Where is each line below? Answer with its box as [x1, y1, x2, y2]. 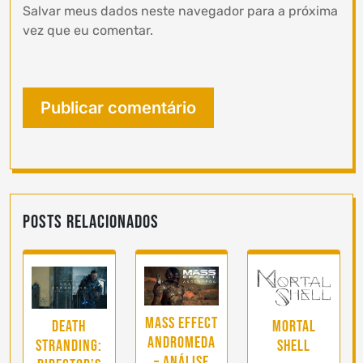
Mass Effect [145, 313, 218, 333]
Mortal [271, 317, 316, 337]
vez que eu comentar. [23, 23, 153, 38]
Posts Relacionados [23, 211, 159, 233]
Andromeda [147, 332, 216, 352]
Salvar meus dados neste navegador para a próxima [23, 3, 338, 19]
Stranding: [36, 336, 103, 357]
